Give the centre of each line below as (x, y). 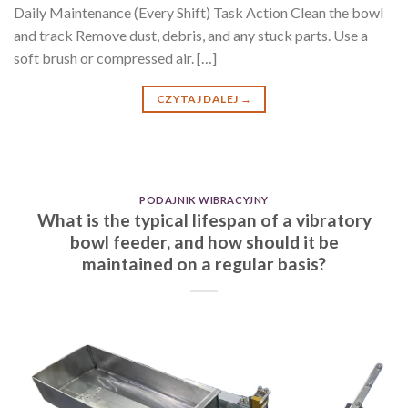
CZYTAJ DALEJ (198, 98)
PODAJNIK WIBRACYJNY (204, 199)
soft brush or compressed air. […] (115, 57)
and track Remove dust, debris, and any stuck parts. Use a (191, 35)
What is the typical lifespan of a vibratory (204, 220)
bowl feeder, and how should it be (204, 242)
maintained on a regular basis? (204, 264)
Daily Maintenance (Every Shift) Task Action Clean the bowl (199, 12)
